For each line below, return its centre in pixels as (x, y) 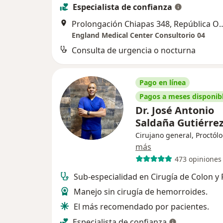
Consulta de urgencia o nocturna (134, 50)
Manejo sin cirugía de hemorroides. (141, 192)
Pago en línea (163, 82)
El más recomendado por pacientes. (141, 207)
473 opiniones (198, 159)
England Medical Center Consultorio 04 (138, 35)
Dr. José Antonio (175, 110)
